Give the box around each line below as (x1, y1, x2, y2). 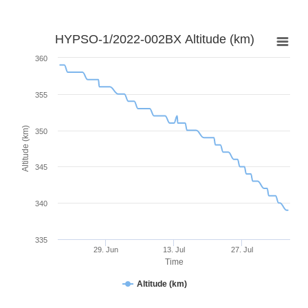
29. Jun (93, 245, 118, 254)
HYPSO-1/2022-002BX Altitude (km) (54, 32, 254, 47)
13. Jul (162, 245, 185, 254)
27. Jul (230, 245, 253, 254)
